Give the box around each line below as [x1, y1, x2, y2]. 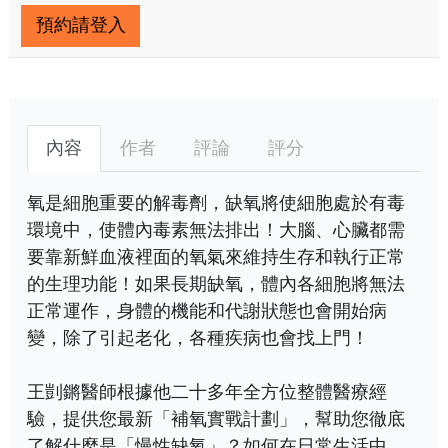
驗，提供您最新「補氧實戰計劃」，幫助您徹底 [27, 408, 405, 429]
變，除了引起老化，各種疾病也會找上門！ [27, 327, 369, 348]
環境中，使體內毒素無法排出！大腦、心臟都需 [27, 219, 405, 240]
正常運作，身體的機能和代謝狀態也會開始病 [27, 300, 387, 321]
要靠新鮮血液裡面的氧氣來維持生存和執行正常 [27, 246, 405, 267]
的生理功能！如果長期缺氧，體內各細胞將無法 [27, 273, 405, 294]
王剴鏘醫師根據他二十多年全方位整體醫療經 [27, 381, 387, 402]
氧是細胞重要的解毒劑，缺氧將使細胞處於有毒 [27, 192, 405, 213]
